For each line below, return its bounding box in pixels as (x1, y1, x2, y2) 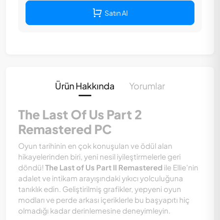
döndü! (18, 163, 45, 172)
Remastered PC (18, 121, 111, 137)
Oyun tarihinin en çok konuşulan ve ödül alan (18, 141, 172, 150)
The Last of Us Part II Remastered (45, 163, 163, 172)
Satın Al (105, 8, 128, 17)
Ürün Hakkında (55, 80, 114, 91)
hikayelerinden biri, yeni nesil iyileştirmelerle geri (18, 152, 181, 161)
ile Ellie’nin (163, 163, 198, 172)
